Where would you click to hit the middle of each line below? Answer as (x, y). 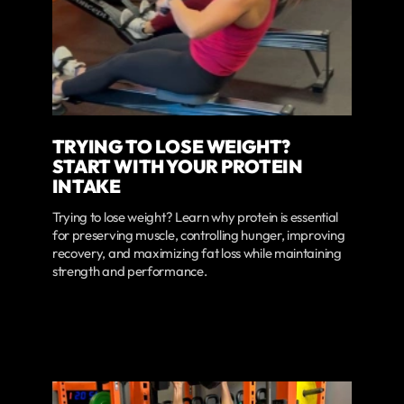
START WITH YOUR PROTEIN (177, 165)
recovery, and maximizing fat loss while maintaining (197, 253)
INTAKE (86, 185)
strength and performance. (129, 271)
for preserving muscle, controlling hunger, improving (198, 235)
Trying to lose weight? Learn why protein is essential (195, 217)
